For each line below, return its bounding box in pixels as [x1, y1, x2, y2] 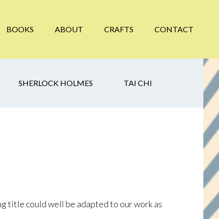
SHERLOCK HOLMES [19, 78, 93, 88]
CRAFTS [104, 24, 133, 34]
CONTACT [154, 24, 194, 34]
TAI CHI [124, 78, 152, 88]
